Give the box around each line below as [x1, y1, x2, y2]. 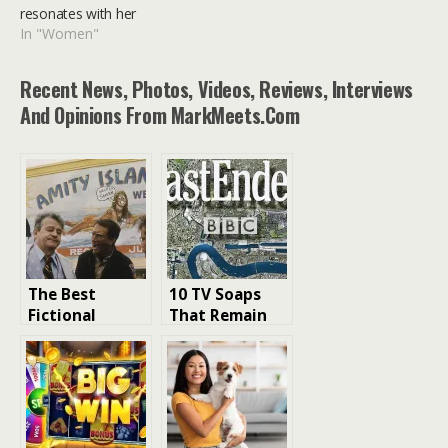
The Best [28, 284, 96, 306]
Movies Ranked [28, 347, 144, 369]
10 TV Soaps [169, 284, 261, 306]
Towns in [28, 326, 98, 348]
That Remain [169, 305, 267, 327]
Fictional [28, 305, 96, 327]
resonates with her [20, 4, 136, 24]
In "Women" [20, 24, 99, 44]
